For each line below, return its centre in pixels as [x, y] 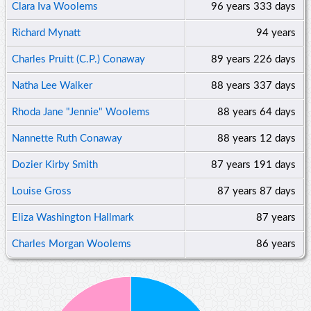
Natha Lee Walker [52, 85]
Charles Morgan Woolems [72, 244]
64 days [278, 112]
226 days [275, 59]
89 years [231, 59]
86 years [276, 244]
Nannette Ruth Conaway [67, 138]
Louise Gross [42, 191]
